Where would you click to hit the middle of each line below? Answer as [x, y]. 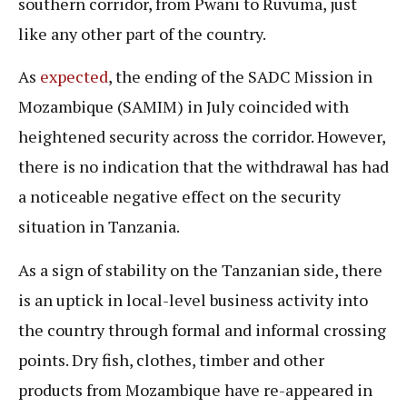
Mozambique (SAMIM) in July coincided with [184, 107]
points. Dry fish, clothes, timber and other [171, 359]
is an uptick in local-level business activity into [193, 299]
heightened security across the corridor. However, [202, 137]
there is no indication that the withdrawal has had [203, 167]
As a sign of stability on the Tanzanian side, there [200, 269]
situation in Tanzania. [99, 227]
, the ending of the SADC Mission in [240, 77]
